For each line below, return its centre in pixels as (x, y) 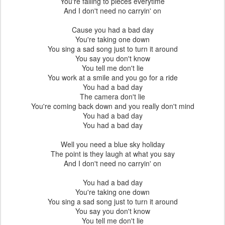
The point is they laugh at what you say (113, 154)
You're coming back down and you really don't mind (113, 106)
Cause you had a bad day (113, 30)
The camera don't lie (113, 96)
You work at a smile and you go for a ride (113, 77)
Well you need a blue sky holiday (113, 144)
